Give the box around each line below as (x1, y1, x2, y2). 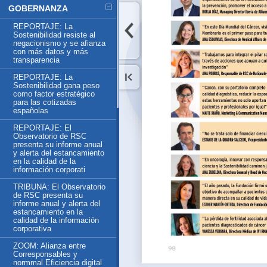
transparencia (13, 55, 60, 64)
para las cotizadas (13, 98, 76, 107)
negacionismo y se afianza (13, 39, 105, 48)
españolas (13, 106, 48, 115)
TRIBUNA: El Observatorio (13, 182, 105, 191)
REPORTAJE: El (13, 123, 72, 132)
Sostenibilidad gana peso (13, 81, 100, 90)
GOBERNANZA (8, 4, 68, 13)
